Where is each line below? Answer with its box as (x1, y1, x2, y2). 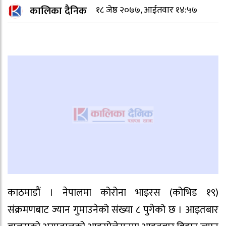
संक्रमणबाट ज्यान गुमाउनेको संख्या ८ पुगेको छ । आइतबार (8, 201, 218, 218)
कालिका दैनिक (30, 2, 87, 20)
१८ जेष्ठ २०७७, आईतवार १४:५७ (96, 3, 198, 18)
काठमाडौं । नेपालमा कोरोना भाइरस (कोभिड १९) (8, 184, 218, 201)
